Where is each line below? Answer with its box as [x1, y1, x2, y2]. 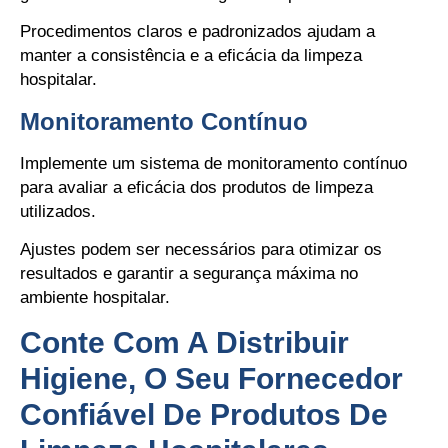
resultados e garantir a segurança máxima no [20, 264, 358, 284]
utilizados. [20, 201, 96, 221]
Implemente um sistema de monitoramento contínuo [20, 153, 407, 173]
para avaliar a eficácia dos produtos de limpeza [20, 177, 373, 197]
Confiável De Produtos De [20, 397, 388, 431]
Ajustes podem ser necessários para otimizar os [20, 240, 382, 260]
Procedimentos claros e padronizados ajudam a [20, 22, 375, 42]
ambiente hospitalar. [20, 288, 170, 308]
